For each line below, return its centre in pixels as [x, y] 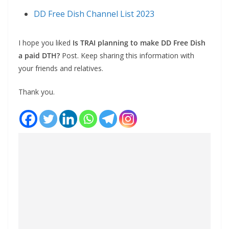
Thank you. [37, 92]
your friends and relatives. [61, 68]
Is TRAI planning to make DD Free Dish [139, 43]
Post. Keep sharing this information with [127, 56]
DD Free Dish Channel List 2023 [94, 14]
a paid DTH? [39, 56]
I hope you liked [45, 43]
